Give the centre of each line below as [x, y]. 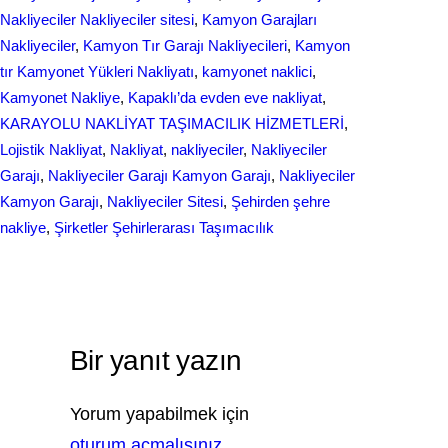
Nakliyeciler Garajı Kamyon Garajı [159, 175]
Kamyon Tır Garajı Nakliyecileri [185, 45]
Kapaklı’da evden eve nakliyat [225, 97]
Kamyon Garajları [259, 19]
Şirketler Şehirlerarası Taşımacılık [164, 227]
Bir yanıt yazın [156, 360]
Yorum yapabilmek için [159, 414]
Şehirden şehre [280, 201]
